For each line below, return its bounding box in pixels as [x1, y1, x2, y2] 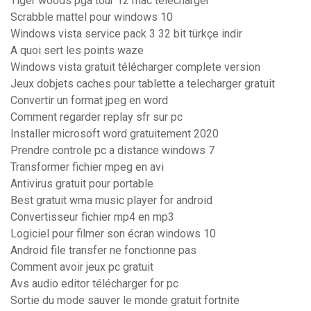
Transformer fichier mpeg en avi [10, 160, 164, 174]
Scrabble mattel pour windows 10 [10, 10, 173, 24]
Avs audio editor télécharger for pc [10, 277, 178, 291]
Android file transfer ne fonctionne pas [10, 244, 196, 258]
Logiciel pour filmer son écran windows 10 [10, 227, 216, 241]
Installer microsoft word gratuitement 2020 [10, 127, 219, 141]
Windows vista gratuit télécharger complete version [10, 60, 260, 74]
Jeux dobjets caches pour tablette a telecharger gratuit [10, 77, 275, 91]
